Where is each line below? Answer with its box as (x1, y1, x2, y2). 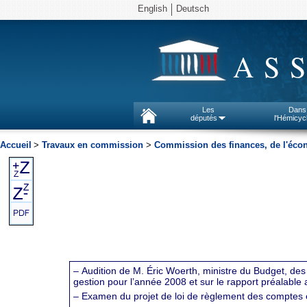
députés (190, 114, 217, 122)
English (138, 3, 167, 14)
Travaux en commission (42, 140, 143, 150)
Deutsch (176, 3, 209, 14)
